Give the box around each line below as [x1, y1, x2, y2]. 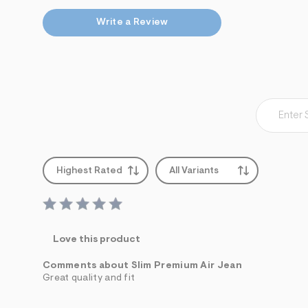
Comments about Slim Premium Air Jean [43, 261, 242, 271]
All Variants [169, 166, 219, 176]
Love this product [53, 234, 140, 245]
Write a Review [96, 17, 168, 27]
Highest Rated [56, 166, 122, 176]
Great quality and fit [43, 273, 135, 283]
